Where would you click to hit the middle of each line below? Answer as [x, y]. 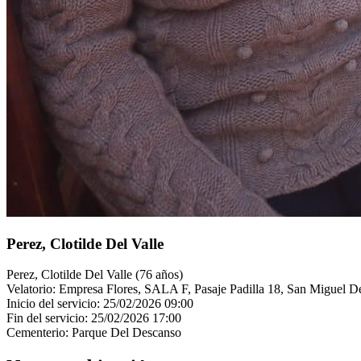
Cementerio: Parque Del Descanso [94, 333]
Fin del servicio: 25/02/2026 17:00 [94, 318]
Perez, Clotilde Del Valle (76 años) [95, 275]
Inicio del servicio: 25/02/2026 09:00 [100, 304]
